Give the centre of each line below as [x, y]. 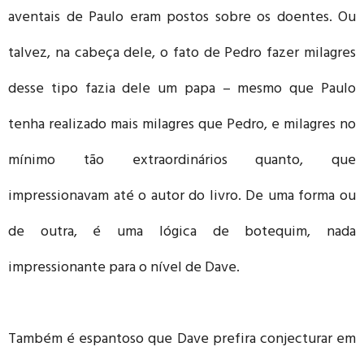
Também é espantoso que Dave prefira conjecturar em [182, 340]
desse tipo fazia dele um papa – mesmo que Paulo [182, 90]
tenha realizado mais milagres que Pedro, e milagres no [182, 126]
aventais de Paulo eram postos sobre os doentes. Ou [182, 18]
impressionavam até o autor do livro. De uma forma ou [182, 197]
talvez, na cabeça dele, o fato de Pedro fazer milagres [182, 54]
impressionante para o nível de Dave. [124, 269]
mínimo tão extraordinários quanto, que [182, 161]
